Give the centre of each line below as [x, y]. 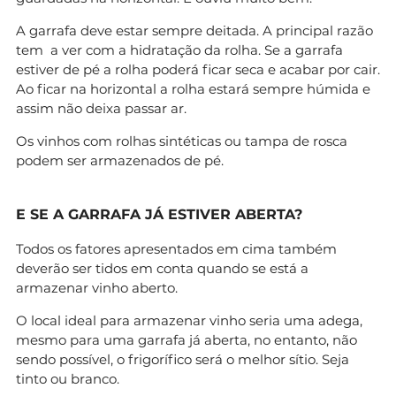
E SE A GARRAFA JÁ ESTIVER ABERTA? [159, 214]
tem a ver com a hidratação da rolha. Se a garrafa [179, 49]
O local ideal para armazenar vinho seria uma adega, [189, 320]
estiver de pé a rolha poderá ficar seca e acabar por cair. [198, 69]
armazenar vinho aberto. [97, 287]
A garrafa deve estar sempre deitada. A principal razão [194, 30]
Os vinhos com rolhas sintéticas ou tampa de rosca [182, 141]
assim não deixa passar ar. [103, 108]
